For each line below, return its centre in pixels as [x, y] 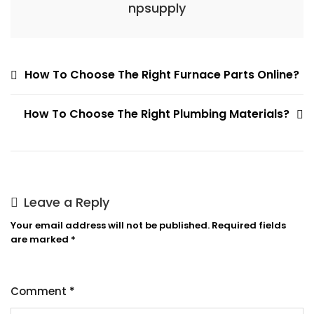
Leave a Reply [67, 202]
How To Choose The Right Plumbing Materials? [157, 114]
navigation [52, 96]
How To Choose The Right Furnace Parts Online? [162, 75]
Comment [40, 291]
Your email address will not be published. [110, 225]
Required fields [249, 225]
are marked [41, 239]
